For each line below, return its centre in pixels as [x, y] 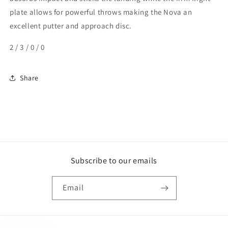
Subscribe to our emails [114, 161]
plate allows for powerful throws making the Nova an [101, 12]
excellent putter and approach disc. [71, 26]
